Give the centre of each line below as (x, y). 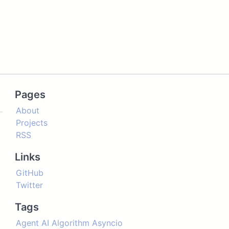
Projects (31, 123)
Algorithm (70, 223)
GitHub (29, 173)
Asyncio (107, 223)
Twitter (29, 185)
